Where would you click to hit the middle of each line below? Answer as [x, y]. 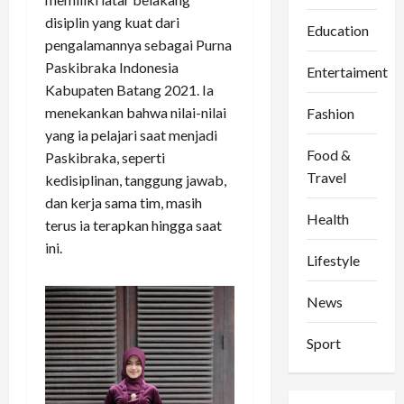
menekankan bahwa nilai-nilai [136, 113]
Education [337, 30]
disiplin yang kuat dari [112, 23]
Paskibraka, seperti [105, 158]
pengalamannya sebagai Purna [138, 45]
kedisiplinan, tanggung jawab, [136, 180]
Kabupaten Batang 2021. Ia [129, 90]
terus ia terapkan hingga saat [133, 225]
